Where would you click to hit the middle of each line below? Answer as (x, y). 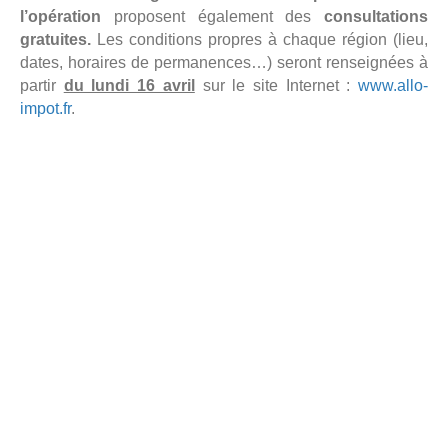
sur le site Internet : (276, 86)
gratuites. (58, 40)
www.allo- (393, 86)
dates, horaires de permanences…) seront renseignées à (224, 63)
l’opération (60, 17)
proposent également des (212, 17)
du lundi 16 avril (129, 86)
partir (42, 86)
